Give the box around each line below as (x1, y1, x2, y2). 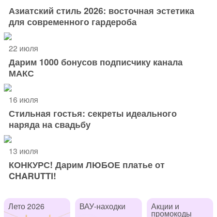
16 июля (9, 93, 38, 105)
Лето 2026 (8, 200, 45, 211)
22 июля (9, 42, 38, 54)
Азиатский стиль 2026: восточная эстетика (9, 4, 194, 17)
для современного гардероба (9, 15, 137, 28)
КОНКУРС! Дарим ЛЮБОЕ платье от (9, 158, 165, 171)
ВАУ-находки (79, 200, 126, 211)
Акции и (151, 200, 179, 211)
